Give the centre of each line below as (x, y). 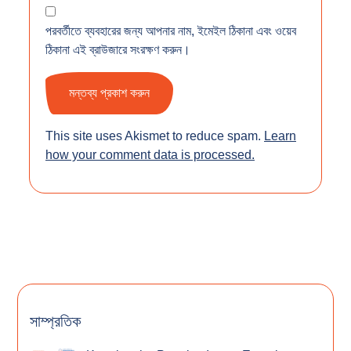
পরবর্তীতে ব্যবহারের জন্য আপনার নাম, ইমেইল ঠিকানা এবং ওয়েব (171, 31)
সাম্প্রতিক (55, 321)
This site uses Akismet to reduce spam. (155, 136)
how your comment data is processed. (150, 154)
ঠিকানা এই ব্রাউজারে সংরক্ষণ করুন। (118, 49)
